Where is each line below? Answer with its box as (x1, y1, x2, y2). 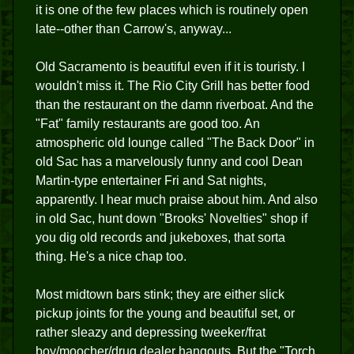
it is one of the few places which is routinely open (36, 3, 308, 17)
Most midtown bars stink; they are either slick (36, 288, 284, 301)
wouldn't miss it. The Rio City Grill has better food (36, 79, 310, 92)
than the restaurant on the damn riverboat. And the (36, 98, 314, 111)
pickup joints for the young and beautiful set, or (36, 307, 295, 320)
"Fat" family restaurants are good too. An (36, 117, 260, 130)
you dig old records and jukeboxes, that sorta (36, 231, 285, 244)
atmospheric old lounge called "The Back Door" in (36, 136, 314, 149)
